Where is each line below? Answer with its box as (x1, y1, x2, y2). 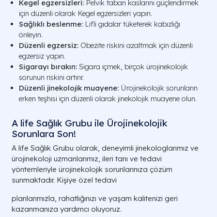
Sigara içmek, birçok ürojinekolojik (77, 62, 188, 71)
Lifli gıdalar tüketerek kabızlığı (83, 19, 180, 29)
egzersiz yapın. (19, 51, 65, 61)
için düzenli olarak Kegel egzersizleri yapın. (19, 9, 152, 18)
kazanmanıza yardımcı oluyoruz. (12, 204, 122, 214)
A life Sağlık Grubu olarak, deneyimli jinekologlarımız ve (12, 143, 199, 153)
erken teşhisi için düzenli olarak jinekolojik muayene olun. (19, 94, 197, 103)
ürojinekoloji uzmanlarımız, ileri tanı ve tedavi (12, 154, 162, 163)
